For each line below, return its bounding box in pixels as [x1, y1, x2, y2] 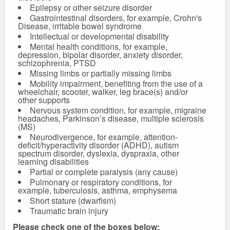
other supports [18, 94, 70, 106]
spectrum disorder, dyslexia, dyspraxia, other [18, 147, 179, 160]
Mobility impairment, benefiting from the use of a [30, 78, 203, 90]
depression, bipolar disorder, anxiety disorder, [18, 49, 183, 61]
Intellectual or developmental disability [30, 30, 169, 43]
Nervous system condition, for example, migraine [30, 104, 206, 117]
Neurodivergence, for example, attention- [30, 131, 178, 143]
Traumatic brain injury [30, 205, 108, 217]
